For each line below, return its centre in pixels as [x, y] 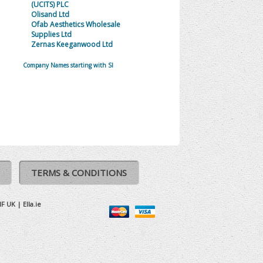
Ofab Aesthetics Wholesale [75, 24]
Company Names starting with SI [68, 65]
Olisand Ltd [50, 14]
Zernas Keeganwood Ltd [72, 44]
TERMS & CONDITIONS [79, 173]
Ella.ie [32, 204]
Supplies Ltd [51, 34]
